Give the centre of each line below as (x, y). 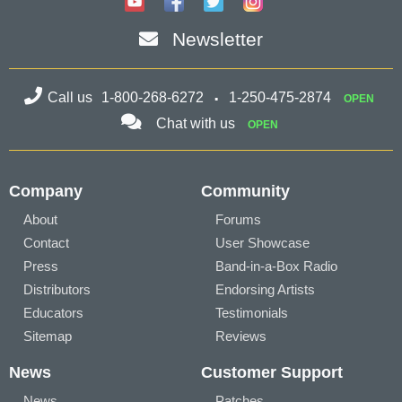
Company (46, 191)
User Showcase (262, 243)
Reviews (241, 336)
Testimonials (252, 313)
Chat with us (195, 123)
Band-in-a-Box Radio (276, 266)
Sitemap (48, 336)
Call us (72, 97)
